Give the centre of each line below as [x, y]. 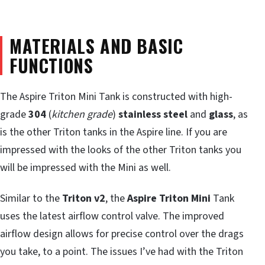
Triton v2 [84, 199]
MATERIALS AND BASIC [96, 46]
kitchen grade [82, 115]
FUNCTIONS [51, 65]
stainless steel [153, 115]
